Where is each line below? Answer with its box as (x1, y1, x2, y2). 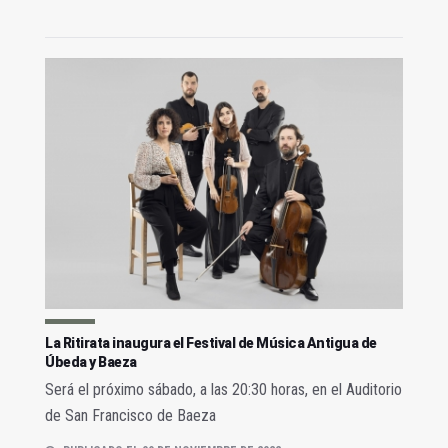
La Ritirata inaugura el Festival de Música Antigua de (45, 334, 377, 351)
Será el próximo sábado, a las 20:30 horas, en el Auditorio (45, 379, 402, 399)
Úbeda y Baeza (45, 353, 137, 370)
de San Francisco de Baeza (45, 405, 216, 425)
